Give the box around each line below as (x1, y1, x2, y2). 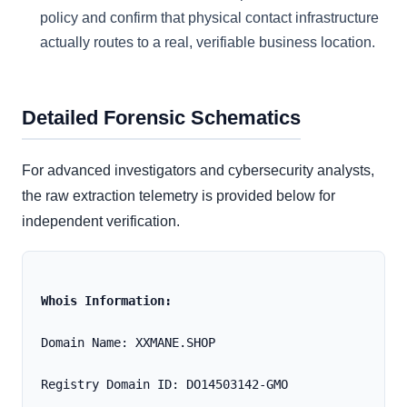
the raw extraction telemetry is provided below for (22, 188, 335, 204)
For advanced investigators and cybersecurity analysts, (22, 163, 374, 179)
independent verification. (22, 213, 180, 230)
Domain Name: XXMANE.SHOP (41, 335, 215, 351)
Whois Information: (41, 293, 172, 309)
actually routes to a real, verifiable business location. (40, 35, 375, 51)
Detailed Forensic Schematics (22, 106, 301, 130)
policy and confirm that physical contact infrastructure (40, 10, 379, 26)
